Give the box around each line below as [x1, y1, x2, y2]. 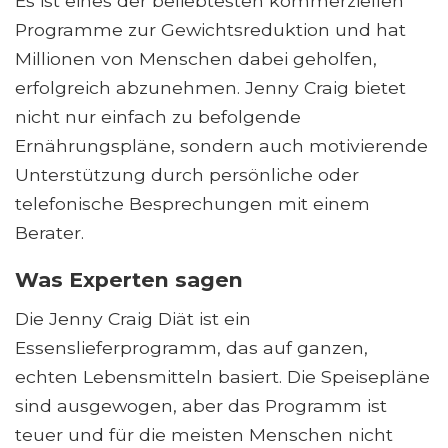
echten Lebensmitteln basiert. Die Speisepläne [15, 366, 430, 388]
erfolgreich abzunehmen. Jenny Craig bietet [15, 77, 406, 99]
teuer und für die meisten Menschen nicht [15, 424, 393, 446]
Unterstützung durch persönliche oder [15, 164, 359, 186]
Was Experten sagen [15, 267, 243, 293]
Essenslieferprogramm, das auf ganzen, [15, 337, 368, 359]
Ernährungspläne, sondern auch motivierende [15, 135, 428, 157]
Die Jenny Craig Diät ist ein [15, 308, 251, 330]
